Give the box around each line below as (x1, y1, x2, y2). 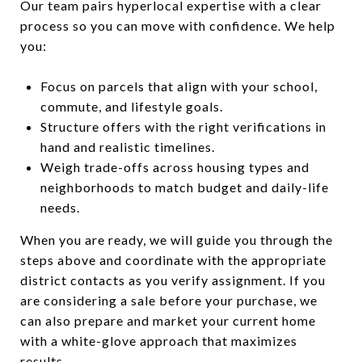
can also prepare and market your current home (20, 312, 316, 328)
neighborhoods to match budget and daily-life (40, 179, 329, 195)
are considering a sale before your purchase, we (20, 292, 318, 308)
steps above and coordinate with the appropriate (20, 251, 326, 267)
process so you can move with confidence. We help (20, 17, 335, 33)
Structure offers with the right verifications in (40, 118, 326, 134)
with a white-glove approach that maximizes (20, 332, 297, 348)
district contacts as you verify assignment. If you (20, 271, 326, 288)
